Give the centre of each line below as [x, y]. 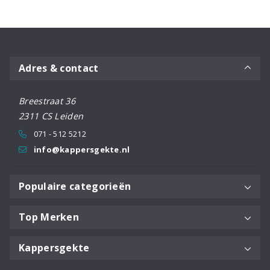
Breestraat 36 [47, 101]
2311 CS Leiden [51, 116]
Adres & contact [59, 68]
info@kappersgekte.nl [82, 149]
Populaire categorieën [75, 186]
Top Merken [49, 217]
